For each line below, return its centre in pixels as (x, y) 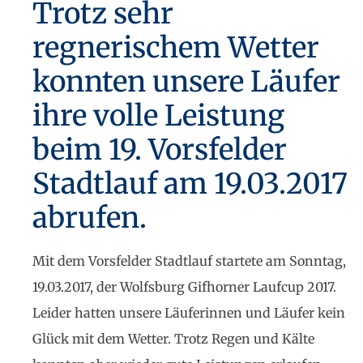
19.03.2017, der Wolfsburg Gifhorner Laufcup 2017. (184, 286)
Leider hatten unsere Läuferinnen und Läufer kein (189, 312)
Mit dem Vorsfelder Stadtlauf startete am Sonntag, (189, 261)
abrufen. (90, 218)
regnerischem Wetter (176, 47)
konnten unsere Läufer (186, 81)
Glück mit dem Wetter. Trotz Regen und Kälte (173, 338)
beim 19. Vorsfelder (160, 149)
